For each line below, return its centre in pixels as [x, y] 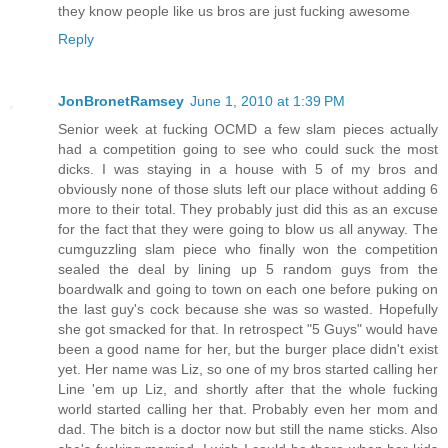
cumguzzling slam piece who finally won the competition [248, 249]
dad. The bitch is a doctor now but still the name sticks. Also [248, 429]
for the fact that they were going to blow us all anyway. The [248, 229]
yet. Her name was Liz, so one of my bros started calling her [248, 369]
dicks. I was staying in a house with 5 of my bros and [248, 169]
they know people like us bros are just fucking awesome [234, 11]
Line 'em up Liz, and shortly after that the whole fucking [248, 389]
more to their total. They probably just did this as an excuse [248, 209]
